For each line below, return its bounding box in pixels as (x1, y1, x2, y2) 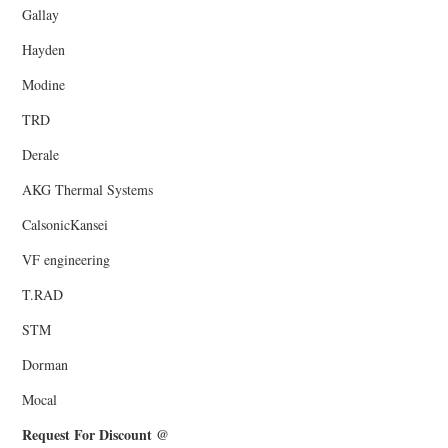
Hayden (22, 39, 66, 59)
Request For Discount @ (22, 423, 170, 445)
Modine (22, 74, 66, 94)
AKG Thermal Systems (22, 179, 154, 199)
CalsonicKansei (22, 214, 109, 234)
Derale (22, 144, 60, 164)
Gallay (22, 4, 60, 24)
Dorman (22, 354, 69, 374)
